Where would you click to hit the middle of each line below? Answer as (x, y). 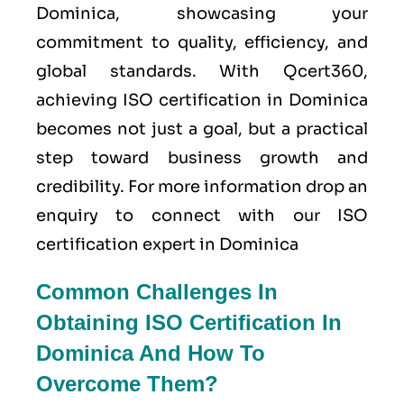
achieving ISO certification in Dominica (202, 100)
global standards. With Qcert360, (202, 71)
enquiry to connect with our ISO (202, 215)
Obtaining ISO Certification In (189, 322)
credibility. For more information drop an (202, 186)
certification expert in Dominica (167, 244)
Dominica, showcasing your (202, 13)
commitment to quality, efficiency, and (202, 42)
